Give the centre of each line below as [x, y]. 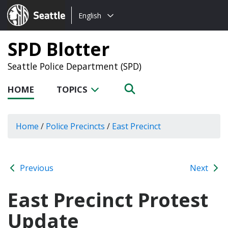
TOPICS [73, 89]
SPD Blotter [59, 49]
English [90, 15]
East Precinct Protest [108, 199]
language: [90, 27]
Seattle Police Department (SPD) [75, 66]
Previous [36, 168]
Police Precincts [75, 126]
